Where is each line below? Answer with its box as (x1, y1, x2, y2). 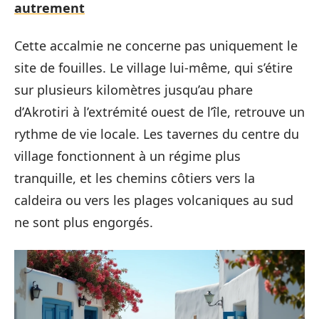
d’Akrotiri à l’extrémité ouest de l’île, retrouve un (14, 103, 305, 120)
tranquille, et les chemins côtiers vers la (14, 169, 255, 187)
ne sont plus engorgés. (14, 214, 153, 231)
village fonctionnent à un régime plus (14, 147, 241, 164)
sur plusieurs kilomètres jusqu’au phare (14, 81, 253, 98)
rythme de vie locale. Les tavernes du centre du (14, 125, 299, 142)
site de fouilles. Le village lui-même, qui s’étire (14, 59, 293, 76)
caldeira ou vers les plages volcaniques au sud (14, 192, 293, 209)
